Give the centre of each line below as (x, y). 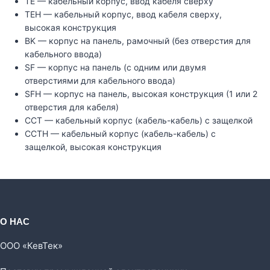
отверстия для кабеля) (72, 107)
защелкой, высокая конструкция (93, 147)
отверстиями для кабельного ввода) (100, 81)
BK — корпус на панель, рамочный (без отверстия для (138, 41)
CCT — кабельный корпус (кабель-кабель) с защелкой (139, 121)
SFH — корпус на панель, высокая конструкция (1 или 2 (141, 94)
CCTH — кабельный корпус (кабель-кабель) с (120, 134)
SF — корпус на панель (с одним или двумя (115, 67)
